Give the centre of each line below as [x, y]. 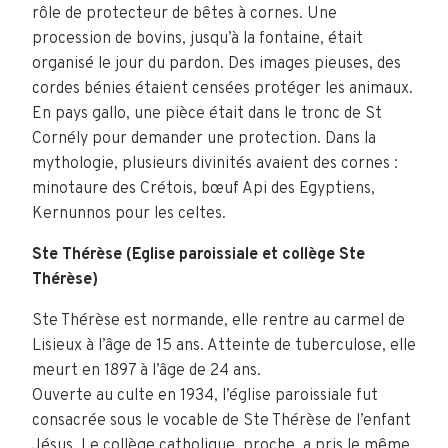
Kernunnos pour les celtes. [129, 214]
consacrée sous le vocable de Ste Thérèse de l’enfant [221, 421]
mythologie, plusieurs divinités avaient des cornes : [215, 164]
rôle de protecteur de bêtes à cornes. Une [184, 14]
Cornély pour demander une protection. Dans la [204, 139]
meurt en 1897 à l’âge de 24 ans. [146, 371]
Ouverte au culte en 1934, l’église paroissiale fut [205, 396]
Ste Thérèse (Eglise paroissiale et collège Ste [198, 255]
